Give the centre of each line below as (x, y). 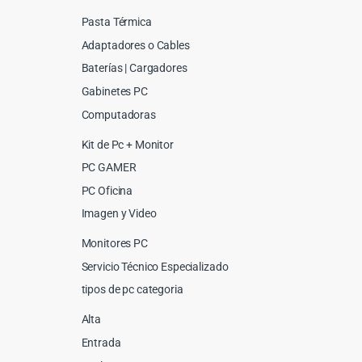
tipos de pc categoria (132, 290)
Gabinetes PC (114, 91)
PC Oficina (107, 190)
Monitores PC (114, 244)
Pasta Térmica (116, 22)
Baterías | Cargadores (134, 68)
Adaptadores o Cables (135, 45)
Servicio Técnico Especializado (155, 266)
